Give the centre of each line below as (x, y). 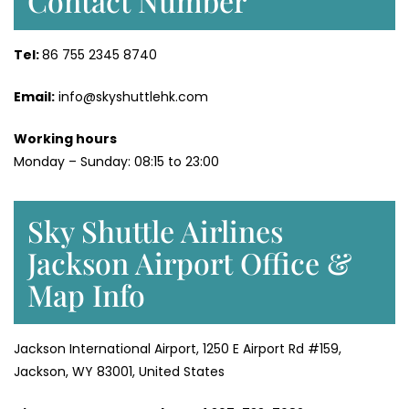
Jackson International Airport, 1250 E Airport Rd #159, (178, 349)
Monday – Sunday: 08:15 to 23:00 (116, 162)
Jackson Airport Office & (189, 263)
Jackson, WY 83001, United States (119, 372)
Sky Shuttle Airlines (155, 231)
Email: (34, 97)
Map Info (86, 295)
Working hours (65, 139)
